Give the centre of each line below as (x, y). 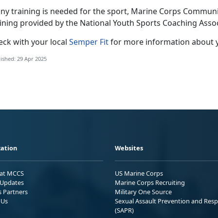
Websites (129, 148)
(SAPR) (124, 210)
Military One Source (143, 192)
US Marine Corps (139, 173)
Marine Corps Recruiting (150, 183)
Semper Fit (89, 42)
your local (50, 42)
